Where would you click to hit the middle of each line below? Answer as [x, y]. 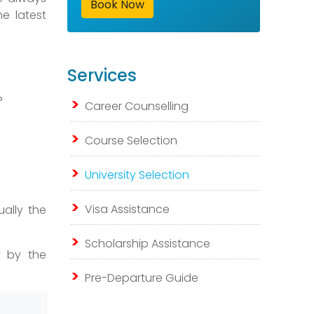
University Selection [137, 175]
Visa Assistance [127, 209]
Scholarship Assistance [148, 244]
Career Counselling [137, 106]
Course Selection [131, 141]
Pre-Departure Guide [142, 278]
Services [102, 75]
